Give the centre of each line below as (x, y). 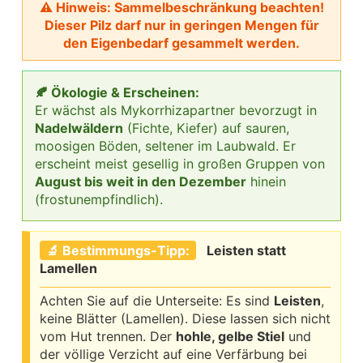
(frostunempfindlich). (99, 200)
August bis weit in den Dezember (141, 182)
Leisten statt (246, 251)
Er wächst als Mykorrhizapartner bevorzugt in (176, 111)
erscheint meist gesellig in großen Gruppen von (180, 164)
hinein (266, 182)
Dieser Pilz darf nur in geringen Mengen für (181, 26)
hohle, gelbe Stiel (230, 337)
